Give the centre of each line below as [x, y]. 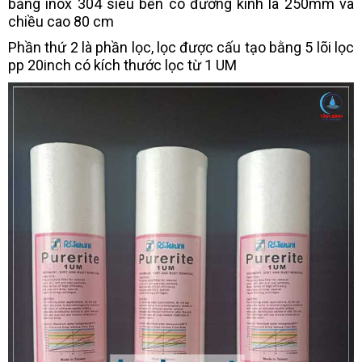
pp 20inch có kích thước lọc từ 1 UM [122, 65]
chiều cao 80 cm [63, 22]
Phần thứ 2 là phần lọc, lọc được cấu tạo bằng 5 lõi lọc [181, 48]
